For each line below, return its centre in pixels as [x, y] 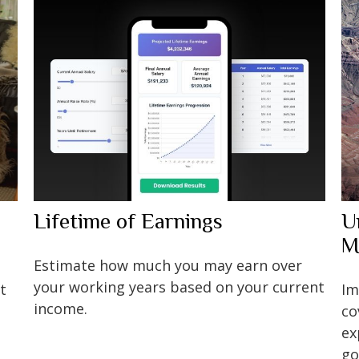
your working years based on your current [179, 286]
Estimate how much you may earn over [168, 265]
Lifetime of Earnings [129, 221]
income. [61, 308]
